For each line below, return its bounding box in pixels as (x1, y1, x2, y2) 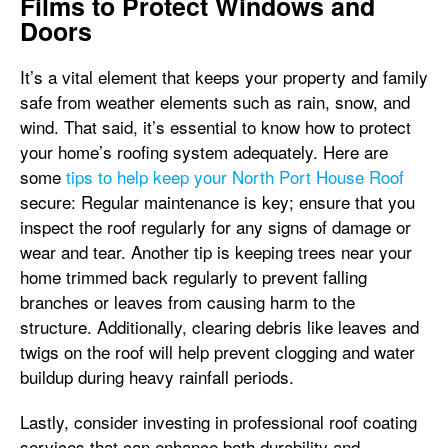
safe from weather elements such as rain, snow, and (20, 89, 410, 114)
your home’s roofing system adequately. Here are (20, 139, 388, 164)
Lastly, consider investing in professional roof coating (20, 409, 417, 434)
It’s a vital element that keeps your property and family (20, 64, 428, 89)
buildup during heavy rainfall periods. (20, 364, 299, 389)
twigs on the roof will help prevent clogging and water (20, 339, 415, 364)
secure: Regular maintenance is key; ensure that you (20, 189, 415, 214)
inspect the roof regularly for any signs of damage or (20, 214, 411, 239)
